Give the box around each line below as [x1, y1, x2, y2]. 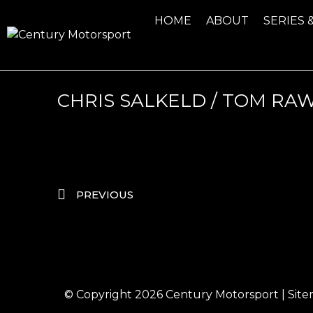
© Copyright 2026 [64, 288, 166, 302]
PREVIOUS [76, 188, 133, 202]
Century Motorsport [166, 288, 279, 302]
